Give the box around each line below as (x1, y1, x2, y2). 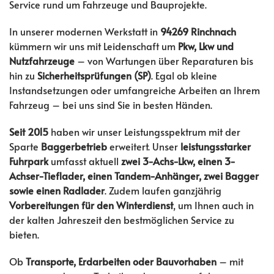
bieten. (9, 228, 39, 241)
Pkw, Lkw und (178, 39, 234, 53)
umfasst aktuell (48, 154, 121, 168)
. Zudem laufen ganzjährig (105, 183, 221, 197)
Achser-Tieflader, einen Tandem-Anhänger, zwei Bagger (9, 169, 259, 182)
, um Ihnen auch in (173, 198, 254, 212)
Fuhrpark (9, 154, 48, 168)
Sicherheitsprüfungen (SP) (37, 68, 151, 82)
